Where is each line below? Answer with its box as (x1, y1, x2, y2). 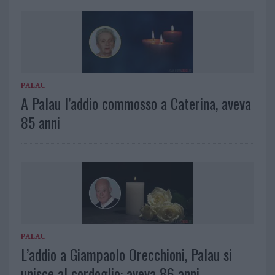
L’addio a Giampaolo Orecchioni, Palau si (20, 242, 232, 265)
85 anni (20, 110, 60, 133)
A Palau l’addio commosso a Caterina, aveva (20, 91, 251, 114)
